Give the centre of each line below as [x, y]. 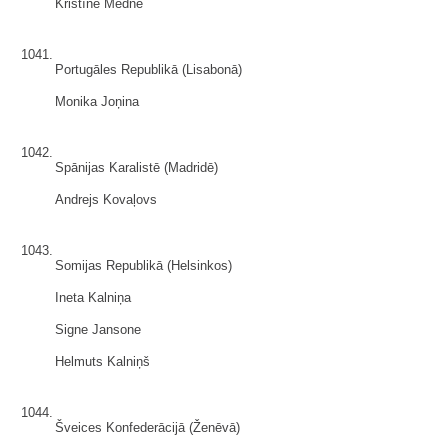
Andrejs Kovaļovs [106, 199]
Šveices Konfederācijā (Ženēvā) [147, 427]
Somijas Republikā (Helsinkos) [143, 265]
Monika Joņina [97, 101]
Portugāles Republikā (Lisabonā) [148, 69]
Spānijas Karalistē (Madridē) [136, 167]
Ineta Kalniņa [93, 297]
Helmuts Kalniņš [102, 361]
